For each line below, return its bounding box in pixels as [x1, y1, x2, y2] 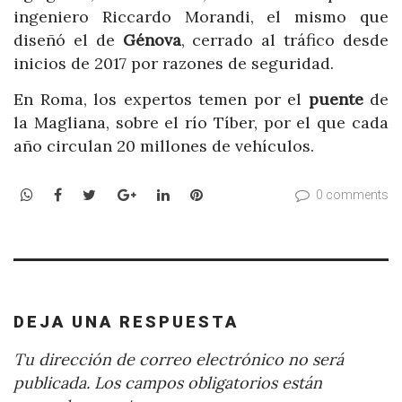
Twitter [95, 185, 149, 203]
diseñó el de [13, 30, 123, 50]
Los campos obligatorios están [90, 371, 322, 393]
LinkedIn [168, 185, 229, 203]
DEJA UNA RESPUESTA [13, 311, 239, 331]
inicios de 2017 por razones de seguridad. [13, 53, 334, 74]
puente [308, 88, 363, 109]
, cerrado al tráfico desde [180, 30, 389, 50]
